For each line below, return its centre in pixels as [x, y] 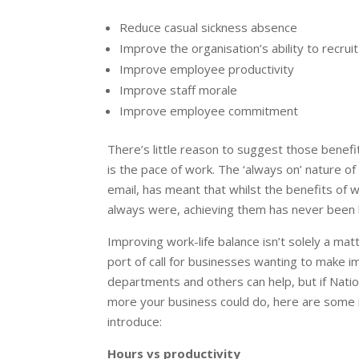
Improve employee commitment [209, 111]
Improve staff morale [179, 90]
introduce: [135, 322]
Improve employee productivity [207, 69]
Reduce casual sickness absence [209, 28]
